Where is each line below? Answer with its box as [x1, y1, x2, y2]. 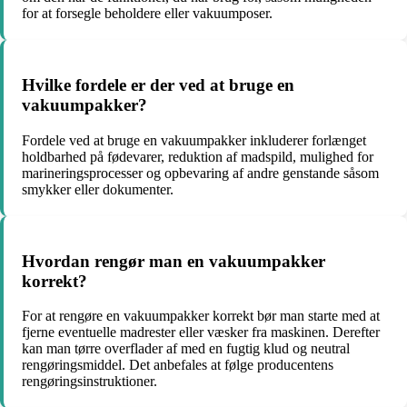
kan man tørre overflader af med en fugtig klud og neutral [22, 341, 350, 357]
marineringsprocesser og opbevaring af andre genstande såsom [22, 164, 379, 181]
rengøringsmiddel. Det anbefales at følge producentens [22, 357, 333, 373]
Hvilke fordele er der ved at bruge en [22, 75, 294, 95]
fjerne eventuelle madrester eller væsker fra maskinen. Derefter [22, 324, 380, 341]
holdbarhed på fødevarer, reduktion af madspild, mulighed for [22, 148, 373, 164]
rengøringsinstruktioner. [22, 373, 157, 390]
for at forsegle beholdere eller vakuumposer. [22, 5, 273, 22]
